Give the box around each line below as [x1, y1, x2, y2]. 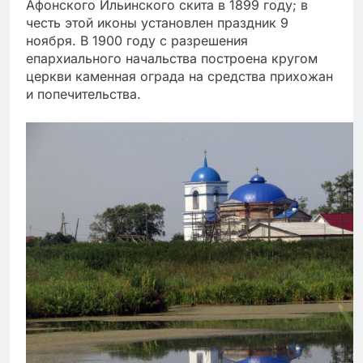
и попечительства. [26, 86, 141, 103]
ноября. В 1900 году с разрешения [26, 32, 248, 49]
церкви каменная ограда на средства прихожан [26, 68, 333, 85]
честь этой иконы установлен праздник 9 [26, 15, 288, 32]
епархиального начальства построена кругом [26, 50, 318, 67]
